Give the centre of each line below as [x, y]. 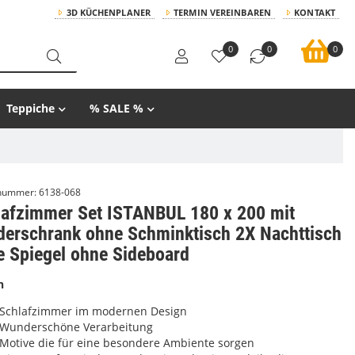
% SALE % [116, 108]
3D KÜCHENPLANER [108, 12]
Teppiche [31, 108]
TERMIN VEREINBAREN [222, 12]
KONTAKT [315, 12]
